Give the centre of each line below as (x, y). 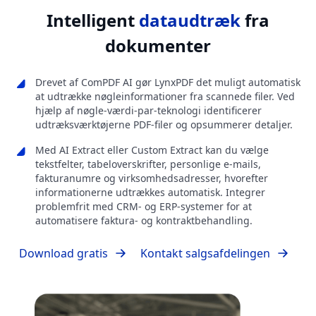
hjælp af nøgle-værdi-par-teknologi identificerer (148, 111)
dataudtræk (190, 20)
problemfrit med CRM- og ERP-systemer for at (144, 207)
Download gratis (63, 254)
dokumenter (158, 46)
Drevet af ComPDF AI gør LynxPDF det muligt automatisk (168, 83)
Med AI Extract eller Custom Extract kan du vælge (152, 150)
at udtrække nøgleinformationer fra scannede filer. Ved (165, 97)
